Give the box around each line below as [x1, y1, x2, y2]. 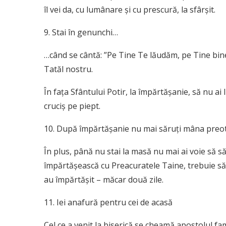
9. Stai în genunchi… [44, 27, 118, 38]
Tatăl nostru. [44, 64, 93, 75]
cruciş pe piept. [44, 100, 100, 112]
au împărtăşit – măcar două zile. [44, 174, 163, 186]
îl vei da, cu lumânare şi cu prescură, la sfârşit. [44, 4, 215, 16]
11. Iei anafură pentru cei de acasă [44, 197, 173, 208]
